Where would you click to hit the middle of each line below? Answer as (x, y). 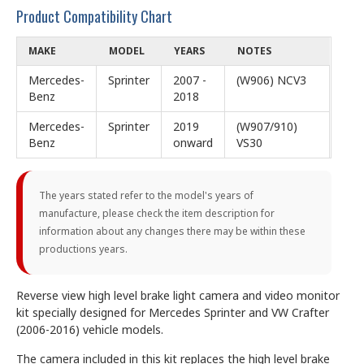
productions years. (83, 249)
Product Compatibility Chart (94, 16)
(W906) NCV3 (271, 80)
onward (193, 142)
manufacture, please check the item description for (157, 213)
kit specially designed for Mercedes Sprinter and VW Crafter (173, 312)
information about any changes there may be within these (172, 231)
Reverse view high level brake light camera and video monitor (178, 295)
